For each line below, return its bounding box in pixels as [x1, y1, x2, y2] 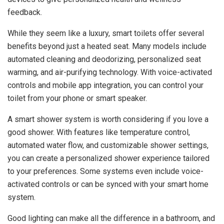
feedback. [7, 7, 42, 17]
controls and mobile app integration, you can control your [7, 80, 203, 90]
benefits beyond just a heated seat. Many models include [7, 41, 206, 51]
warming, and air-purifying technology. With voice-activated [7, 67, 212, 77]
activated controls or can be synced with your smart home [7, 179, 208, 189]
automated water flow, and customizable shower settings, [7, 140, 208, 150]
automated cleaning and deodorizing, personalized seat [7, 54, 201, 64]
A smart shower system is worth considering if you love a [7, 114, 208, 124]
